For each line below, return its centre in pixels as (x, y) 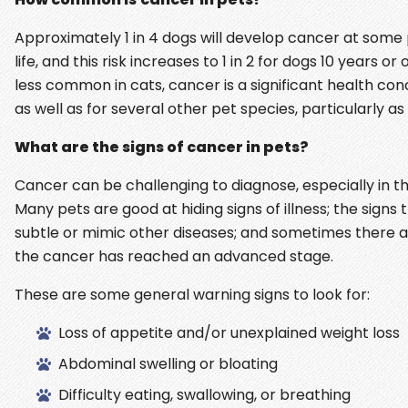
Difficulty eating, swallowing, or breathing (204, 394)
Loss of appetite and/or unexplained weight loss (229, 332)
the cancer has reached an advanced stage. (174, 256)
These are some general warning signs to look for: (192, 294)
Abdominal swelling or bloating (168, 363)
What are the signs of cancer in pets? (162, 147)
